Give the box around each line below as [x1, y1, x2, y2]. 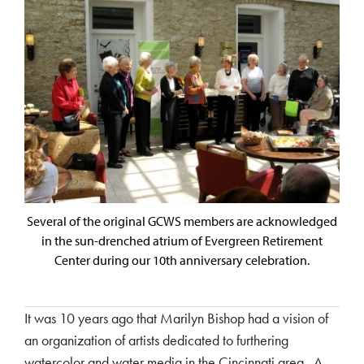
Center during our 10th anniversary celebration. [54, 251, 310, 268]
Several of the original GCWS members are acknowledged [27, 212, 337, 229]
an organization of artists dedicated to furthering [24, 330, 288, 349]
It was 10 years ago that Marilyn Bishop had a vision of [24, 308, 328, 327]
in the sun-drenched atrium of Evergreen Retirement [41, 232, 323, 249]
